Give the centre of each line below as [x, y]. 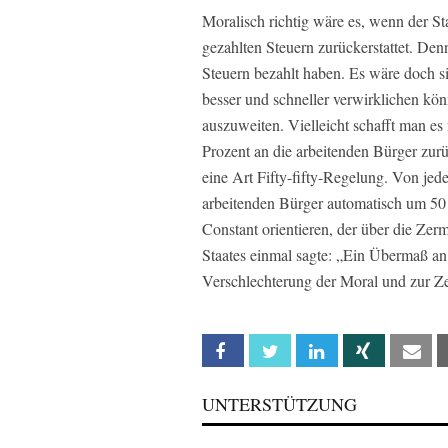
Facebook [271, 351]
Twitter [311, 351]
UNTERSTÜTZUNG [279, 403]
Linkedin [359, 351]
